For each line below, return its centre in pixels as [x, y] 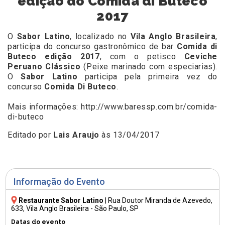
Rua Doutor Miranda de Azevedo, [160, 200]
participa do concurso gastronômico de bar [92, 47]
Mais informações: [44, 107]
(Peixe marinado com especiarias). [149, 67]
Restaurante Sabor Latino [61, 200]
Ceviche [201, 57]
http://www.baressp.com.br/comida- [149, 107]
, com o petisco [142, 57]
